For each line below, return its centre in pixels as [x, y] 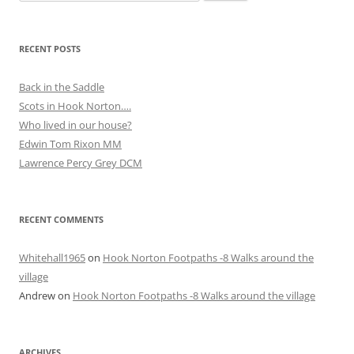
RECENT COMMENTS [61, 219]
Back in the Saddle [62, 87]
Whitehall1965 [52, 257]
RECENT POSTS [50, 48]
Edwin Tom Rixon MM [70, 143]
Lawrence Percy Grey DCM [81, 162]
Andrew [37, 295]
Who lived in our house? [75, 124]
